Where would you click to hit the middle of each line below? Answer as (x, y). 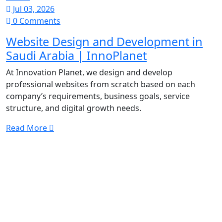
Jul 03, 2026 (33, 9)
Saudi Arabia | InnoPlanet (76, 55)
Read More (28, 128)
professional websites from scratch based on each (101, 84)
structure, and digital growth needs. (74, 108)
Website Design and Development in (104, 42)
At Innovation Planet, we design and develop (89, 72)
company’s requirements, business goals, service (98, 96)
